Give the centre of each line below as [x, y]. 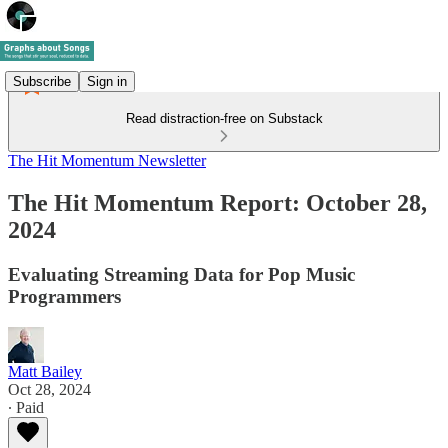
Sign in [107, 81]
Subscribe [42, 81]
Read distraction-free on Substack [224, 118]
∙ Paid [26, 407]
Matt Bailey [45, 371]
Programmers [64, 296]
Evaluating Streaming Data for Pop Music [181, 274]
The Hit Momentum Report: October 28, [217, 202]
